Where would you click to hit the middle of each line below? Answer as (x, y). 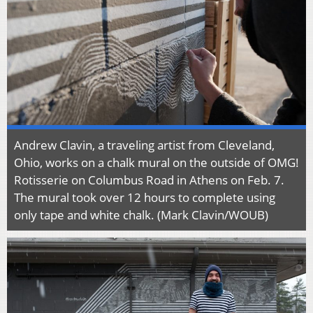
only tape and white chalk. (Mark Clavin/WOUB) (141, 214)
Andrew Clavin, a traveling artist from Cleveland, (144, 145)
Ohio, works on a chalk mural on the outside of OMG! (156, 162)
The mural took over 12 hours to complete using (145, 197)
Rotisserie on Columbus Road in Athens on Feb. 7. (149, 180)
